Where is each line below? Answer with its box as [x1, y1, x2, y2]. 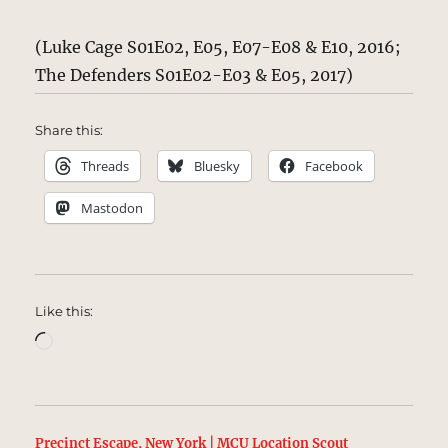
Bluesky [194, 157, 241, 176]
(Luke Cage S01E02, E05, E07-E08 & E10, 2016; [35, 37, 402, 58]
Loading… [52, 329, 131, 350]
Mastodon [81, 199, 144, 218]
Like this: [35, 303, 94, 320]
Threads [81, 157, 130, 176]
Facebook [305, 157, 364, 176]
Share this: [35, 122, 104, 139]
